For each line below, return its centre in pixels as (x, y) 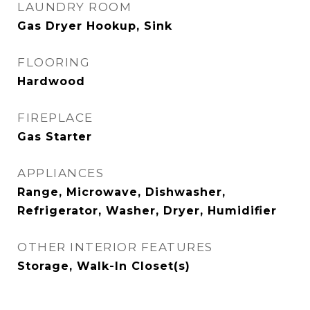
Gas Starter (55, 137)
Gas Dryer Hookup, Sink (95, 26)
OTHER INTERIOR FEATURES (115, 247)
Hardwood (51, 82)
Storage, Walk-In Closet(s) (104, 266)
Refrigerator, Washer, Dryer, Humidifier (147, 211)
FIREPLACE (55, 118)
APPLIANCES (61, 173)
